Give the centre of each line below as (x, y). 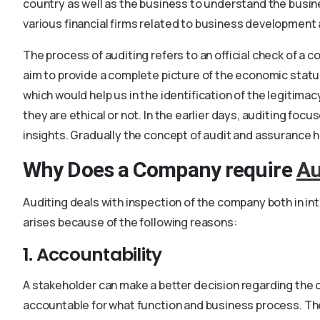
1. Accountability (92, 254)
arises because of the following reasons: (130, 222)
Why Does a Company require (160, 169)
